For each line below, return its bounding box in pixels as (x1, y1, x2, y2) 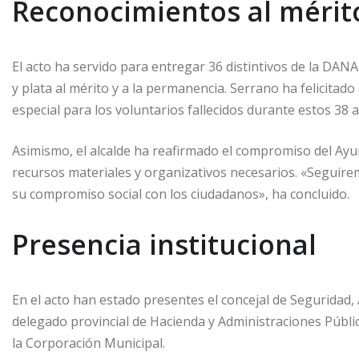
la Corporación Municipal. (12, 334, 165, 353)
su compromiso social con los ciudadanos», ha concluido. (12, 185, 349, 204)
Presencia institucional (12, 226, 317, 264)
